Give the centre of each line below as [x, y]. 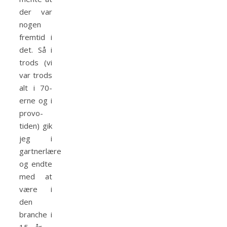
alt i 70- [36, 88]
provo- [31, 113]
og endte [36, 164]
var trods [36, 75]
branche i [36, 215]
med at [36, 177]
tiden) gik [36, 126]
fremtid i [36, 37]
